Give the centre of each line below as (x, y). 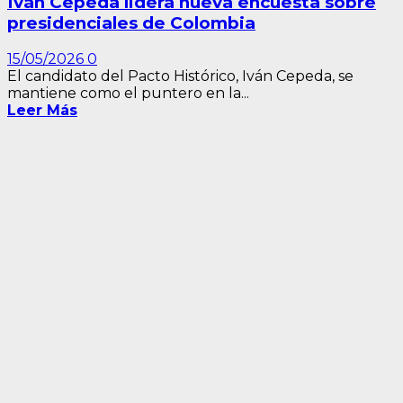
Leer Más (42, 110)
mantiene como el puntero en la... (128, 93)
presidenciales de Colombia (131, 23)
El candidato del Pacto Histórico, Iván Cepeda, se (180, 76)
